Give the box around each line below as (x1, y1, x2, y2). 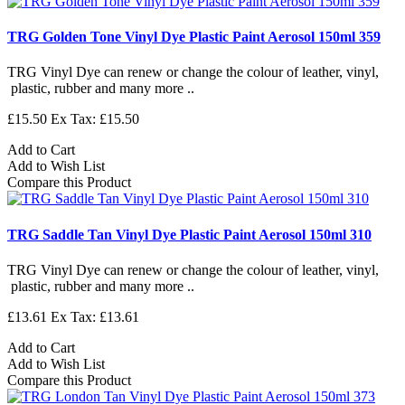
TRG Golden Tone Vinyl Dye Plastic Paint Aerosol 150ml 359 (7, 29, 381, 45)
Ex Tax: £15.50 (51, 111, 139, 127)
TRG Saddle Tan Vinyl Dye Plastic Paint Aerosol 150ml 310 (7, 226, 372, 242)
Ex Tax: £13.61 (51, 309, 139, 325)
